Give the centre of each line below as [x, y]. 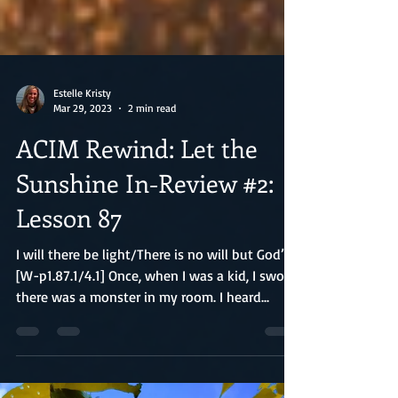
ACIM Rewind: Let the [137, 212]
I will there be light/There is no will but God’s [153, 318]
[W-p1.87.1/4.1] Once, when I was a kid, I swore [156, 339]
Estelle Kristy [82, 157]
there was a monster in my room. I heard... [143, 361]
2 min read [152, 172]
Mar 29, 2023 [83, 172]
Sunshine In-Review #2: [145, 247]
